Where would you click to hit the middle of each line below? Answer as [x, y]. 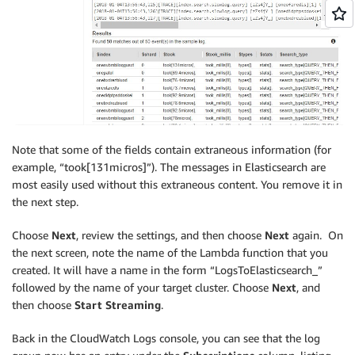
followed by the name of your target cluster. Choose [142, 288]
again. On [316, 235]
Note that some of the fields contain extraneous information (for [172, 150]
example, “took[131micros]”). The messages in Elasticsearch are [169, 167]
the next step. [45, 202]
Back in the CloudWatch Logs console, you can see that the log [166, 338]
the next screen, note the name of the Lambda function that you [170, 253]
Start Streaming [118, 305]
